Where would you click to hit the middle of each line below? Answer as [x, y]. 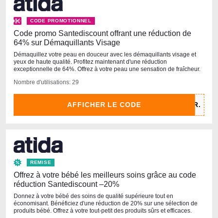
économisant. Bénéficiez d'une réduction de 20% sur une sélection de [106, 204]
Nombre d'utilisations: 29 [46, 82]
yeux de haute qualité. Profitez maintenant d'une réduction [90, 62]
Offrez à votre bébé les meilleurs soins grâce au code [105, 175]
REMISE [41, 163]
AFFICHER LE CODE [104, 104]
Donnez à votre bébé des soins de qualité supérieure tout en [93, 196]
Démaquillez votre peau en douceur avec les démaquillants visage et [105, 54]
